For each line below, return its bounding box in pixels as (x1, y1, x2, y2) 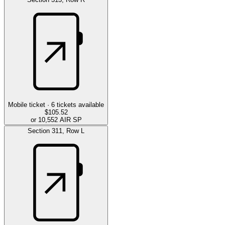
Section (28, 127, 52, 135)
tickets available (57, 100, 104, 108)
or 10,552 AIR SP (30, 116, 82, 124)
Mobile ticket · (8, 100, 49, 108)
